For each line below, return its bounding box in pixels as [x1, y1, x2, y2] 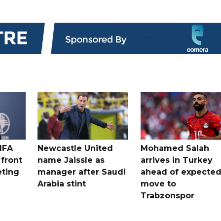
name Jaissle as [37, 155, 105, 165]
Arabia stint [37, 179, 86, 188]
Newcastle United [37, 143, 113, 153]
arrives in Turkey [140, 155, 213, 165]
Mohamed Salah [140, 143, 209, 153]
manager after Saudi [37, 167, 126, 177]
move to [140, 179, 176, 188]
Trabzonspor [140, 190, 194, 200]
